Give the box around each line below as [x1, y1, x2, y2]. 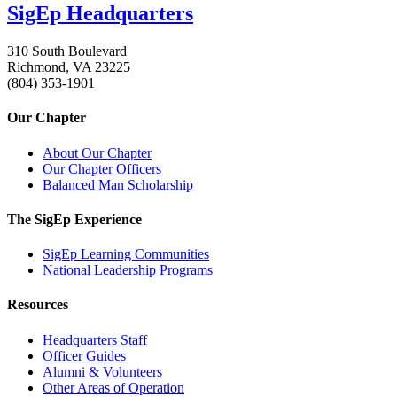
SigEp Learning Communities [43, 246, 209, 262]
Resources [7, 297, 68, 313]
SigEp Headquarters [7, 2, 193, 26]
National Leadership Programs [43, 262, 213, 278]
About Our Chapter [43, 144, 152, 160]
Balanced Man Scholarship [43, 176, 193, 192]
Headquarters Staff [43, 331, 147, 347]
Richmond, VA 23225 [7, 58, 130, 74]
